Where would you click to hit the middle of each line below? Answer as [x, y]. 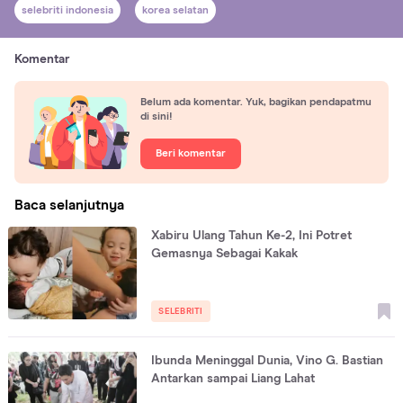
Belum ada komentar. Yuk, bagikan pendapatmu [256, 103]
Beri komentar [191, 154]
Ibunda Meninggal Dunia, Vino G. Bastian [268, 361]
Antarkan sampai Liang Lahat [233, 379]
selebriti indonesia [67, 10]
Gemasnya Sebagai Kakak [225, 254]
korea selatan [175, 10]
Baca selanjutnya [69, 206]
